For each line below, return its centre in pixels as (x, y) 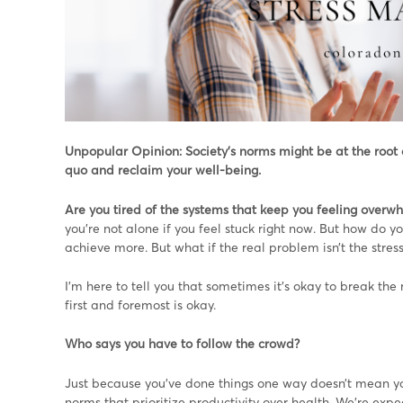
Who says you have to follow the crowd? (182, 344)
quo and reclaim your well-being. (165, 170)
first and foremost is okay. (140, 304)
